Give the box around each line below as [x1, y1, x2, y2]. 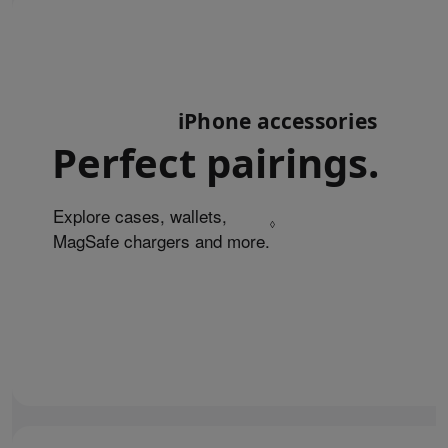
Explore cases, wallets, [53, 203, 227, 228]
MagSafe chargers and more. [53, 228, 270, 253]
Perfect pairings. [52, 135, 379, 190]
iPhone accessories [177, 107, 378, 135]
